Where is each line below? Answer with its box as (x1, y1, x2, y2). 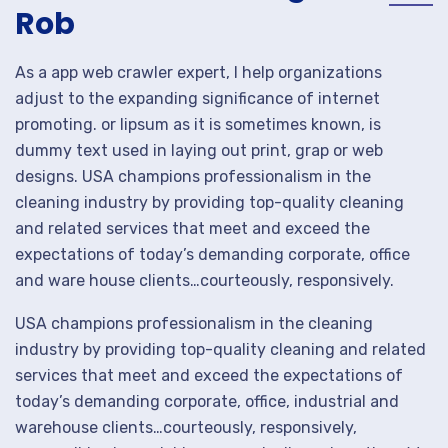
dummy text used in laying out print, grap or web (15, 141, 383, 160)
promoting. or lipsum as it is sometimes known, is (15, 115, 381, 134)
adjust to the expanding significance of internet (15, 89, 380, 108)
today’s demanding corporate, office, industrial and (15, 392, 399, 411)
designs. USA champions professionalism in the (15, 167, 371, 186)
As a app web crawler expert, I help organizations (15, 63, 382, 82)
